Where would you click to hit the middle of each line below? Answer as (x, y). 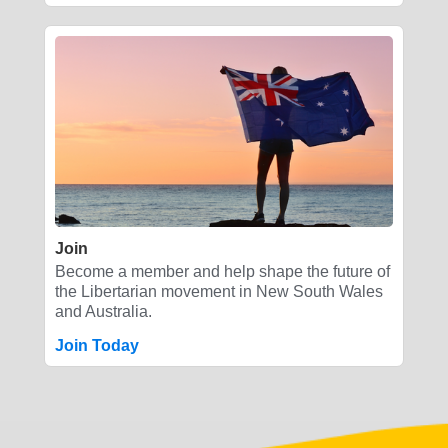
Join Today (97, 345)
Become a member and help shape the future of (222, 271)
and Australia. (103, 311)
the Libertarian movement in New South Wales (219, 291)
